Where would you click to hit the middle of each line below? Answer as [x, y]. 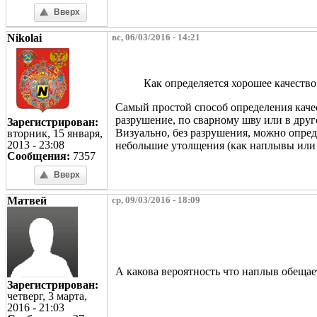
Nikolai [24, 38]
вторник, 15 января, [55, 133]
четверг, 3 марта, [47, 296]
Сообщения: [39, 156]
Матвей [27, 200]
